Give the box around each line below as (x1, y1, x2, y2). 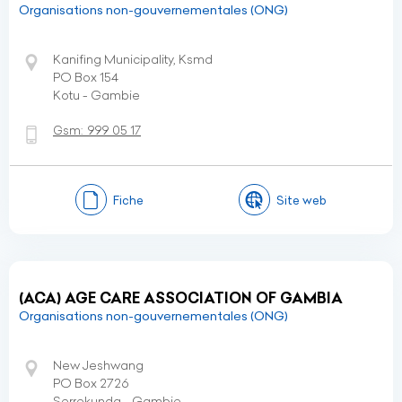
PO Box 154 (53, 69, 118, 85)
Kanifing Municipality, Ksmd (53, 51, 213, 67)
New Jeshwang (53, 357, 144, 373)
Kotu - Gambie (53, 87, 140, 103)
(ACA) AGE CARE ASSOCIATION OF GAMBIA (19, 289, 343, 307)
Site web (276, 192, 328, 207)
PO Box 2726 (53, 375, 129, 391)
